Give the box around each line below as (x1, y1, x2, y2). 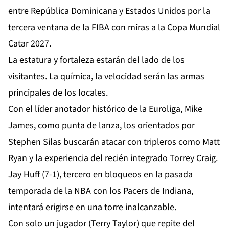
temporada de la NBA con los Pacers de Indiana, (8, 184, 193, 197)
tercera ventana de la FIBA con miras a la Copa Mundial (8, 20, 220, 34)
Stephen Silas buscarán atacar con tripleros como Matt (8, 135, 220, 148)
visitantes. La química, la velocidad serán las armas (8, 70, 204, 83)
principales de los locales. (8, 86, 108, 99)
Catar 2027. (8, 37, 51, 50)
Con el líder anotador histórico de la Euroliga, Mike (8, 102, 202, 116)
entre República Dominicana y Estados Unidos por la (8, 4, 210, 17)
